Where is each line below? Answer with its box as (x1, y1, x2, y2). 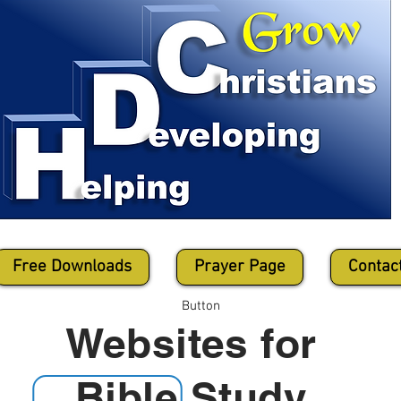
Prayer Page (194, 257, 286, 277)
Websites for (65, 319, 317, 367)
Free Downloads (13, 257, 132, 277)
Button (181, 298, 220, 314)
